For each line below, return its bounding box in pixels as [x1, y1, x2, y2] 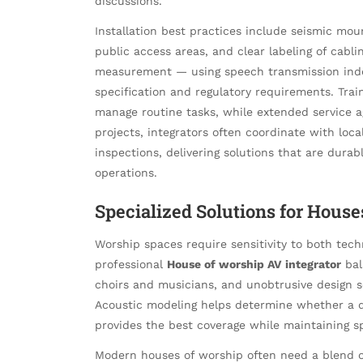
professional [95, 258, 167, 271]
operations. [95, 165, 157, 179]
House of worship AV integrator [167, 258, 341, 271]
